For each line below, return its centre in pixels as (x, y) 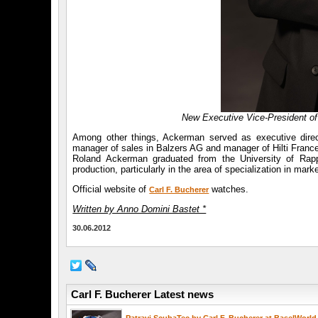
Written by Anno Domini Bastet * (139, 209)
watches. (229, 190)
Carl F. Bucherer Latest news (141, 295)
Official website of (111, 190)
